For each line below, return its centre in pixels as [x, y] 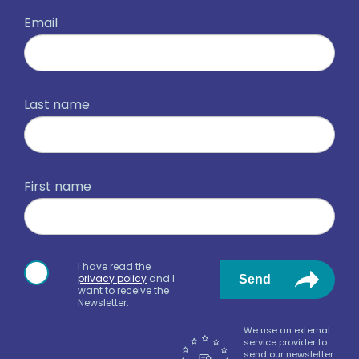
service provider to [285, 343]
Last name [57, 105]
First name [58, 187]
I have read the [114, 267]
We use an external [287, 331]
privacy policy [112, 279]
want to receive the [123, 291]
